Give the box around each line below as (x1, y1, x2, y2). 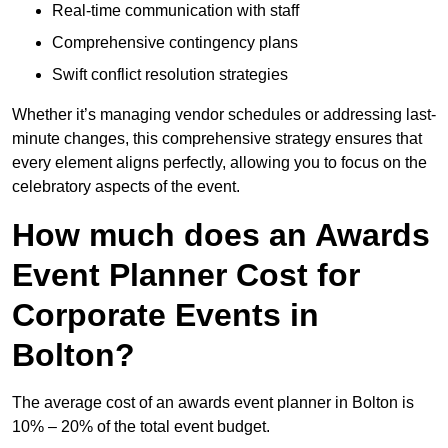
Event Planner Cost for (12, 257, 360, 294)
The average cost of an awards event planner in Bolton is (12, 394, 414, 412)
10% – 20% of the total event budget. (12, 418, 270, 436)
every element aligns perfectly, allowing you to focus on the (12, 154, 427, 172)
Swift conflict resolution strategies (52, 66, 288, 84)
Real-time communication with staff (52, 2, 299, 20)
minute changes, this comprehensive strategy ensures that (12, 130, 422, 148)
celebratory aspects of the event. (12, 178, 240, 196)
